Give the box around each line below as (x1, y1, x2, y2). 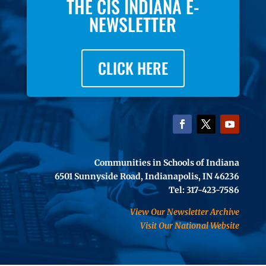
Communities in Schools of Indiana (94, 157, 240, 168)
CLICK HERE (97, 56, 168, 80)
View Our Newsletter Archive (130, 206, 240, 217)
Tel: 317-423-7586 (169, 184, 240, 195)
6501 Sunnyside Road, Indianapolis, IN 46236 (55, 170, 240, 182)
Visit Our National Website (140, 220, 240, 231)
